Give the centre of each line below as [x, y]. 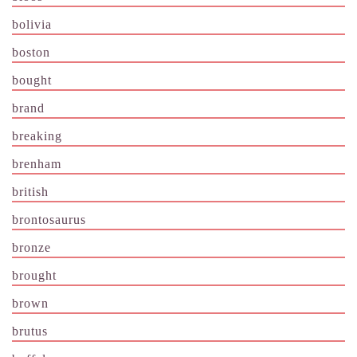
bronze [31, 247]
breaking [37, 135]
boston [31, 52]
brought [34, 275]
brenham [37, 163]
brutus [30, 331]
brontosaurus [49, 219]
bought [32, 80]
